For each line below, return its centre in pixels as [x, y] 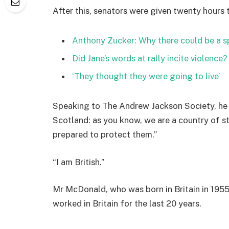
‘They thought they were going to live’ [146, 76]
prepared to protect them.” [105, 135]
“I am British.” [78, 162]
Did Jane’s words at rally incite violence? [150, 58]
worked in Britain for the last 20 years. [127, 204]
